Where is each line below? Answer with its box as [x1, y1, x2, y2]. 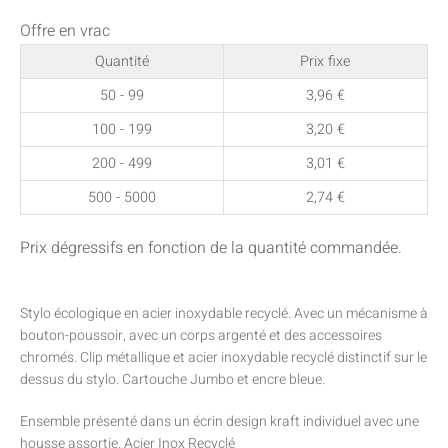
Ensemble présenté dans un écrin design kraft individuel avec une [20, 411, 419, 433]
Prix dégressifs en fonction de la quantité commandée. [20, 235, 402, 260]
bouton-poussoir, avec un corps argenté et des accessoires [20, 325, 382, 347]
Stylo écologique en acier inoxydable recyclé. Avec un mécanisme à [20, 303, 428, 325]
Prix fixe [300, 51, 351, 73]
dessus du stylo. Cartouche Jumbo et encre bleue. [20, 369, 325, 391]
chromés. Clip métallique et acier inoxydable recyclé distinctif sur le [20, 347, 427, 369]
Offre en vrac [20, 19, 110, 44]
